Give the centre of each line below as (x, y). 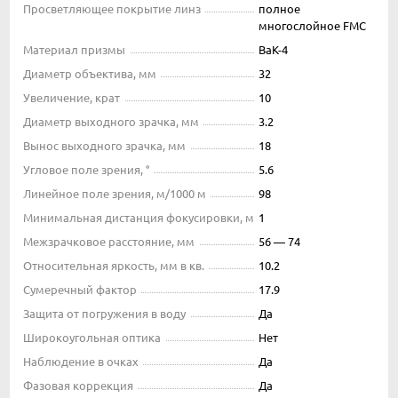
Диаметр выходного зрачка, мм (111, 122)
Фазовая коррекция (78, 386)
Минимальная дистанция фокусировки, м (139, 218)
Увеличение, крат (72, 98)
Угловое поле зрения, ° (86, 170)
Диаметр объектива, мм (90, 74)
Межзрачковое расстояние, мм (109, 242)
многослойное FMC (312, 26)
